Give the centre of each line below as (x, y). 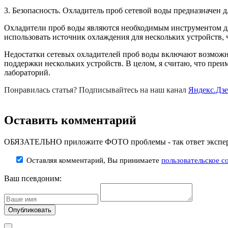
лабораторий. (27, 72)
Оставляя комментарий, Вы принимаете (93, 161)
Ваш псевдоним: (33, 179)
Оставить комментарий (70, 120)
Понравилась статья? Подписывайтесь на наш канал (96, 90)
